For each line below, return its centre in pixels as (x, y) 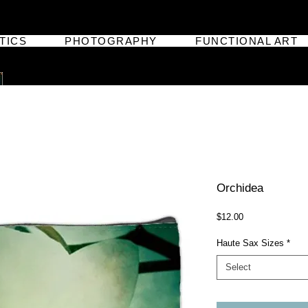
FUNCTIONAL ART (247, 41)
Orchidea (240, 188)
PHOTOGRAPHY (111, 41)
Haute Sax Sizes (250, 243)
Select (238, 267)
